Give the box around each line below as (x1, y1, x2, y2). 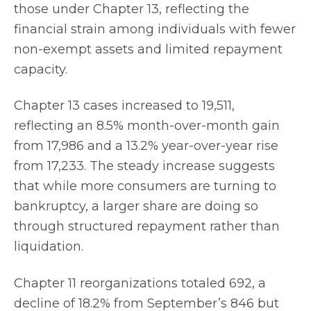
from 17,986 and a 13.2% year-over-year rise (14, 138, 278, 153)
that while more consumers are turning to (14, 178, 276, 194)
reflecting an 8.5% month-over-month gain (14, 118, 280, 133)
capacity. (14, 61, 67, 77)
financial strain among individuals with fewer (14, 21, 296, 37)
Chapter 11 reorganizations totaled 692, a (14, 275, 266, 291)
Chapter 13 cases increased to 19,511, (14, 98, 235, 113)
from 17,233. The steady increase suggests (14, 158, 275, 174)
